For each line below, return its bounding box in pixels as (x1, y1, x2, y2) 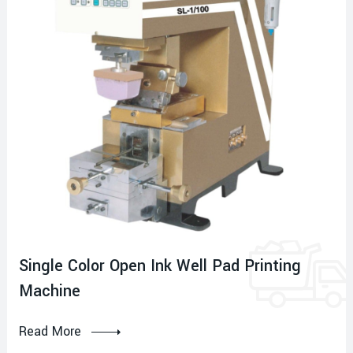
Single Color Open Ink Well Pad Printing (19, 255, 301, 278)
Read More (19, 322, 81, 341)
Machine (19, 280, 80, 303)
